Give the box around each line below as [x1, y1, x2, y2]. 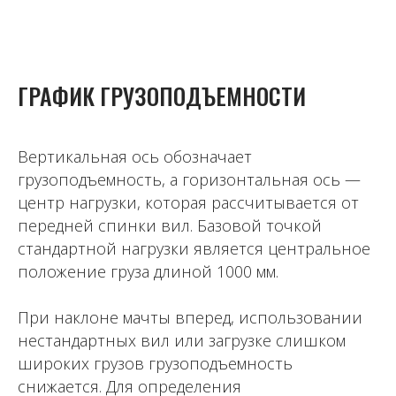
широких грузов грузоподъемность [18, 353, 293, 375]
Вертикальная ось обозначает [18, 146, 252, 168]
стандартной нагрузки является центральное [18, 238, 370, 260]
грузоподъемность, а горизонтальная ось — [18, 169, 361, 191]
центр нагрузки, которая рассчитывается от [18, 192, 359, 214]
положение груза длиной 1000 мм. [18, 261, 278, 283]
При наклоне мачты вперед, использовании [18, 307, 362, 329]
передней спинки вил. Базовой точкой [18, 215, 322, 237]
